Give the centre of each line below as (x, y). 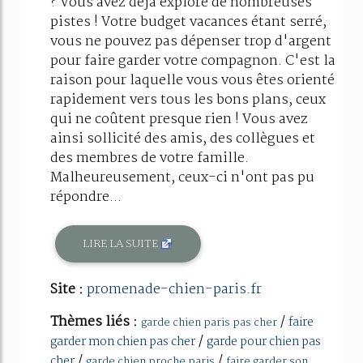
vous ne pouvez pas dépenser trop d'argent (191, 42)
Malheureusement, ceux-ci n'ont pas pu (182, 178)
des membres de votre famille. (149, 159)
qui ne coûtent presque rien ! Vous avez (179, 120)
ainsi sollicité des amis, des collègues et (183, 139)
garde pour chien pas (264, 342)
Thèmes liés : (96, 322)
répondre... (86, 198)
